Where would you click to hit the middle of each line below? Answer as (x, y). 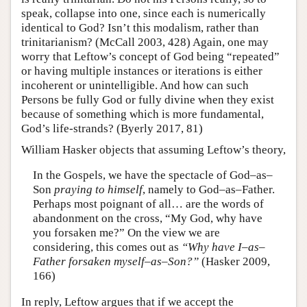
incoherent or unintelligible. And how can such (135, 85)
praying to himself (98, 190)
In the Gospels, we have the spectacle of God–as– (152, 175)
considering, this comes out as (107, 247)
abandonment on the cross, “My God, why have (147, 219)
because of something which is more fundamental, (143, 114)
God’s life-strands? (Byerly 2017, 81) (112, 128)
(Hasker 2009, (234, 262)
